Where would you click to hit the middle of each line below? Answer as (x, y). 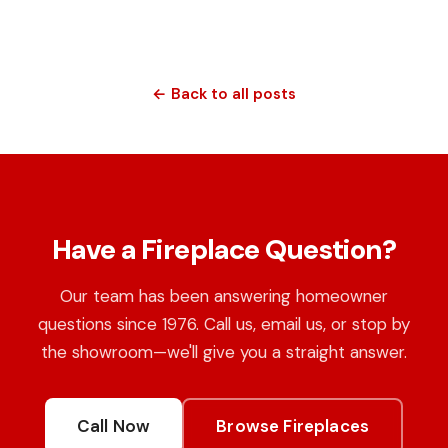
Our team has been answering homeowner (224, 296)
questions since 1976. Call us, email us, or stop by (224, 324)
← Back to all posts (224, 94)
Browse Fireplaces (293, 426)
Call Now (113, 426)
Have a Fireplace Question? (224, 249)
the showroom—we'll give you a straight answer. (224, 352)
